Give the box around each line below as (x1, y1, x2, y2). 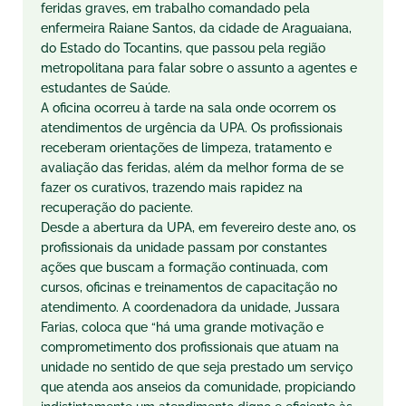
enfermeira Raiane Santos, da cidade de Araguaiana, (41, 21, 352, 35)
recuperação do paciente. (41, 200, 193, 215)
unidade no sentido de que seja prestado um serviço (41, 360, 353, 374)
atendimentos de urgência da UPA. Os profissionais (41, 121, 343, 135)
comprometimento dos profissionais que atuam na (41, 340, 339, 354)
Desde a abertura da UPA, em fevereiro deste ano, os (41, 220, 356, 235)
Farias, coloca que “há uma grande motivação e (41, 320, 324, 334)
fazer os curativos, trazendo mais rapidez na (41, 180, 303, 195)
